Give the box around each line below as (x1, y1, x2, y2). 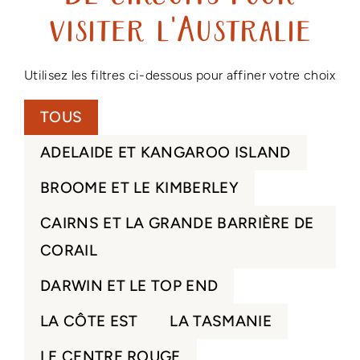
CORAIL (39, 241, 97, 260)
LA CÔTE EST (39, 312, 138, 330)
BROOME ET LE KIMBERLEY (39, 178, 239, 197)
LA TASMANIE (170, 312, 272, 330)
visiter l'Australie (49, 15, 311, 50)
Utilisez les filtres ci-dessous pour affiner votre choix (23, 67, 336, 83)
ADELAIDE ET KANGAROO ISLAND (39, 143, 291, 162)
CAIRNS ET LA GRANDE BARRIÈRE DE (39, 214, 314, 232)
